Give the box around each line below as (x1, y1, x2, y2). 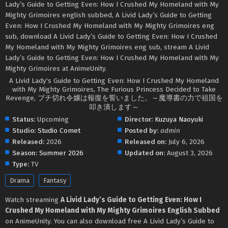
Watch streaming (5, 195, 61, 204)
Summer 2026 (39, 148, 83, 157)
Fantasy (43, 176, 66, 184)
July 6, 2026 (168, 137, 205, 146)
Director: (125, 115, 153, 124)
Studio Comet (38, 126, 80, 135)
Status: (12, 115, 35, 124)
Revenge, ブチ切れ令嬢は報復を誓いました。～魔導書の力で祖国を (5, 93, 223, 102)
